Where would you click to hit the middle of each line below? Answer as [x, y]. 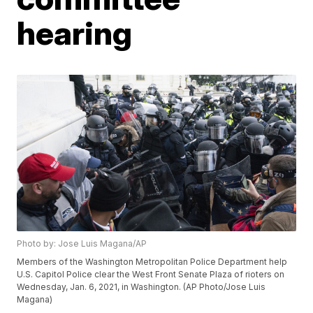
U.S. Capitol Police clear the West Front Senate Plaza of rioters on [151, 275]
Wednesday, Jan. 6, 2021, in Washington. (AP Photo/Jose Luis [141, 287]
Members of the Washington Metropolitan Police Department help [152, 262]
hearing [75, 33]
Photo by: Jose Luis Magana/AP [82, 244]
